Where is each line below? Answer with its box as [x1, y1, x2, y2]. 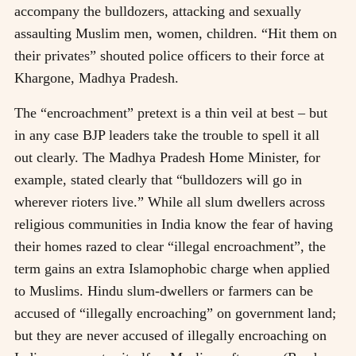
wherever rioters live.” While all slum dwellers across [14, 193, 325, 210]
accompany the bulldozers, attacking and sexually [14, 2, 301, 19]
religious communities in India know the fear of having [14, 215, 333, 232]
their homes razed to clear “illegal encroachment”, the [14, 238, 326, 254]
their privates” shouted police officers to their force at [14, 47, 324, 64]
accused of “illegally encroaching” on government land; [14, 304, 336, 321]
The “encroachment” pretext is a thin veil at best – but [14, 104, 327, 121]
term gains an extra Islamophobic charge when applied [14, 260, 330, 277]
